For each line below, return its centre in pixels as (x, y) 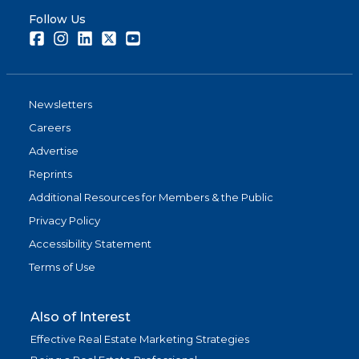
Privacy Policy (65, 220)
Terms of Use (62, 267)
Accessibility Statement (90, 244)
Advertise (54, 151)
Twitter (135, 37)
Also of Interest (81, 317)
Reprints (50, 174)
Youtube (163, 37)
